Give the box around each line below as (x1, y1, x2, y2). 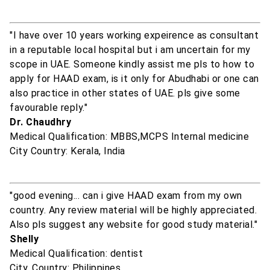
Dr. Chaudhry (10, 116, 71, 128)
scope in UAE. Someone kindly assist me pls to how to (10, 58, 254, 71)
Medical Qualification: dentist (10, 248, 143, 260)
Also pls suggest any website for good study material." (10, 219, 257, 231)
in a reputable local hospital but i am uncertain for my (10, 44, 251, 56)
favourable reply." (10, 102, 87, 114)
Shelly (10, 233, 39, 245)
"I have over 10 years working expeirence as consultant (10, 30, 259, 42)
